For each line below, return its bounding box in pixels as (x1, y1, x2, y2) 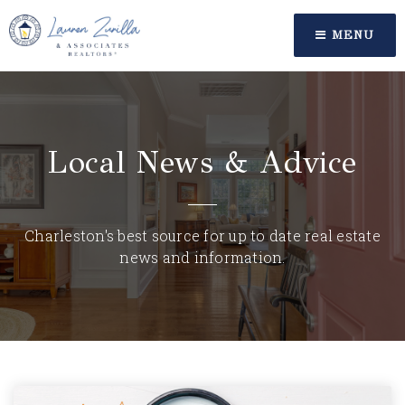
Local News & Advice (48, 144, 357, 181)
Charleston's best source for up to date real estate (24, 226, 381, 245)
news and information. (119, 248, 286, 267)
